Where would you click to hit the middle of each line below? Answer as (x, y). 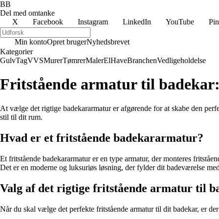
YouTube (180, 22)
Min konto (31, 42)
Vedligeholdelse (181, 60)
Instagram (93, 22)
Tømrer (74, 60)
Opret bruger (67, 42)
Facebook (48, 22)
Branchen (142, 60)
